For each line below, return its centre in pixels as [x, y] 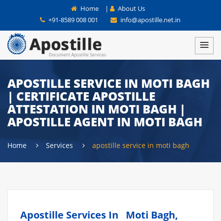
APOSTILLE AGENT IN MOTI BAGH [105, 122]
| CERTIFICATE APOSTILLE [81, 96]
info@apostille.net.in [149, 20]
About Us [131, 8]
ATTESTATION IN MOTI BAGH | [96, 109]
